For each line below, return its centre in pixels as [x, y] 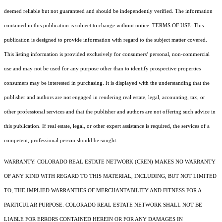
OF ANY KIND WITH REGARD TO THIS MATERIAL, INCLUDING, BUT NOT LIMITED [110, 176]
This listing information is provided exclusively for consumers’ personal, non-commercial [107, 54]
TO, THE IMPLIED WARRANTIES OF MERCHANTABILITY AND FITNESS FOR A [103, 190]
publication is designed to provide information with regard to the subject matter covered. [106, 40]
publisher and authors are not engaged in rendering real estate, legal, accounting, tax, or [105, 97]
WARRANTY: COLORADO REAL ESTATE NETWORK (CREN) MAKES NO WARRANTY [110, 162]
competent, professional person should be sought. [61, 140]
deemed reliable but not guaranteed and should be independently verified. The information [108, 11]
